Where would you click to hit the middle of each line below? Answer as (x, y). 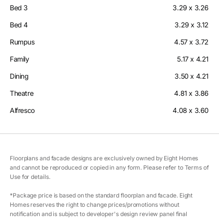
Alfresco (22, 110)
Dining (19, 76)
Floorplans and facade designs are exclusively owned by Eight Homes (104, 158)
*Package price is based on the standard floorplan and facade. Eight (101, 196)
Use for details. (30, 177)
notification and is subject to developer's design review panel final (99, 214)
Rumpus (22, 42)
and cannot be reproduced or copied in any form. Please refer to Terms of (109, 168)
